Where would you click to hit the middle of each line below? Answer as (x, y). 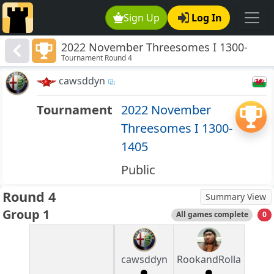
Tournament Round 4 (97, 58)
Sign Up (142, 18)
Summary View (236, 197)
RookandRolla (209, 260)
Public (138, 170)
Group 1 (26, 215)
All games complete (212, 215)
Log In (207, 18)
